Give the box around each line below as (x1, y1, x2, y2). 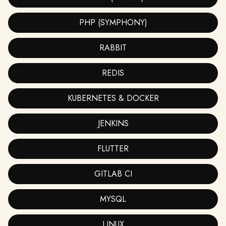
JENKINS (97, 117, 129, 129)
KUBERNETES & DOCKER (67, 92, 159, 104)
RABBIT (99, 41, 127, 53)
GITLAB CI (94, 167, 132, 180)
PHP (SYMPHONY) (79, 16, 147, 28)
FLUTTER (97, 142, 129, 154)
